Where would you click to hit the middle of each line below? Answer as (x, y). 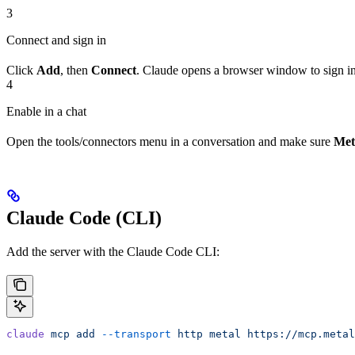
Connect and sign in (56, 40)
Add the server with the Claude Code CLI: (113, 251)
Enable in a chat (46, 111)
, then (76, 70)
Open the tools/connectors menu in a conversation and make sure (170, 141)
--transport (133, 334)
